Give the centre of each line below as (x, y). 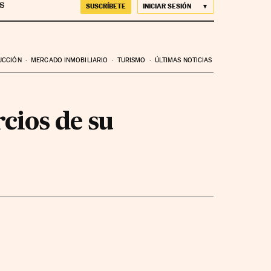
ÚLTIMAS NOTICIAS (183, 60)
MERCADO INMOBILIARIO (70, 60)
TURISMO (131, 60)
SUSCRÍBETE (106, 6)
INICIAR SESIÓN (167, 6)
